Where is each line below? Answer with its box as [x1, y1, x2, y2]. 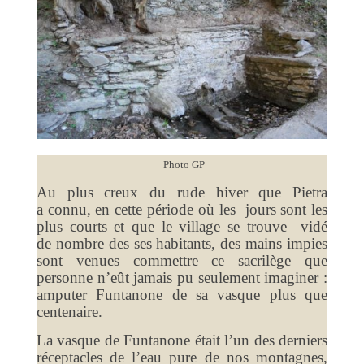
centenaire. [36, 302, 102, 320]
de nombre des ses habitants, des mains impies [36, 234, 328, 252]
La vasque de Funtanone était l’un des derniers [36, 331, 328, 349]
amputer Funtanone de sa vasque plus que [36, 285, 328, 303]
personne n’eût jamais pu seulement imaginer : [36, 268, 328, 286]
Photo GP [162, 158, 205, 171]
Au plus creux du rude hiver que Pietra [36, 183, 328, 201]
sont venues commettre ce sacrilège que [36, 251, 328, 269]
